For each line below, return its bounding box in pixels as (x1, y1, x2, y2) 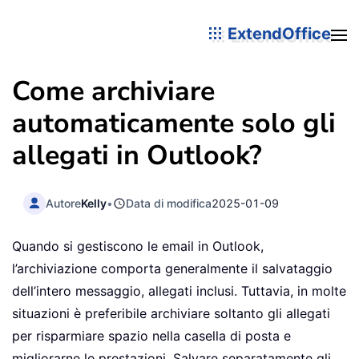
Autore (46, 196, 82, 210)
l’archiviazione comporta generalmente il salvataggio (12, 260, 333, 277)
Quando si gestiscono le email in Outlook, (12, 238, 264, 255)
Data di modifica (126, 196, 212, 210)
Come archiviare (12, 73, 215, 110)
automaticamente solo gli (12, 105, 336, 142)
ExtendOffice (224, 23, 331, 43)
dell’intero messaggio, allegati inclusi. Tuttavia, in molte (12, 283, 346, 300)
